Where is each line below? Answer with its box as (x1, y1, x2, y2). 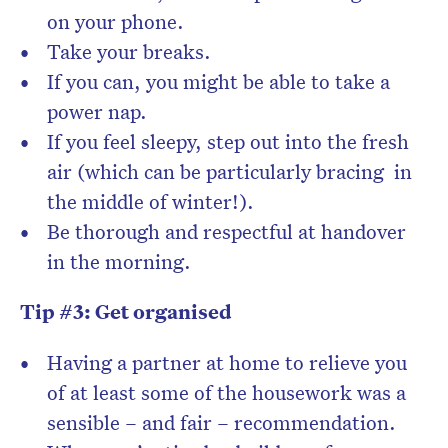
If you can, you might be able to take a (47, 68, 390, 95)
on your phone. (47, 8, 184, 35)
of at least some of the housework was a (47, 379, 406, 406)
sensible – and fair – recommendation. (47, 409, 396, 436)
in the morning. (47, 248, 191, 275)
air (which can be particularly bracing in (47, 158, 412, 185)
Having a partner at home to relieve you (47, 349, 407, 376)
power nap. (47, 98, 147, 125)
